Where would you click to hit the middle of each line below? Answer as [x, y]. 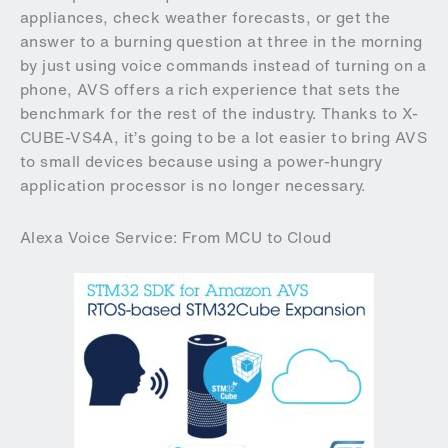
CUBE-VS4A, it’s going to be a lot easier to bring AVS [224, 137]
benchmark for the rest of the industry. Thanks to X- [219, 113]
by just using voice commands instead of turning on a [223, 65]
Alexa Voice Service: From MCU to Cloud [175, 237]
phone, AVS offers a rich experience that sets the [210, 89]
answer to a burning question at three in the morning [221, 41]
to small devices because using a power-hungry [201, 161]
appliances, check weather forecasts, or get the [205, 17]
